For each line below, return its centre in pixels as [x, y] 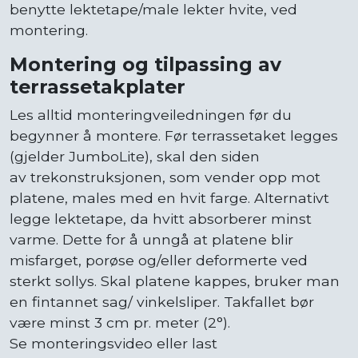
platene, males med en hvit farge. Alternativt [169, 197]
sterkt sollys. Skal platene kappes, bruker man [175, 280]
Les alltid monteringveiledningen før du [151, 114]
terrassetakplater [97, 86]
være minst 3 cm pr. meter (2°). [120, 322]
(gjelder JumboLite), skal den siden [135, 156]
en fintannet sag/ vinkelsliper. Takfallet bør [162, 301]
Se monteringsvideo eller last [113, 343]
